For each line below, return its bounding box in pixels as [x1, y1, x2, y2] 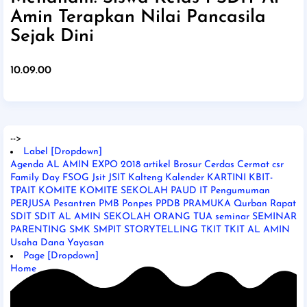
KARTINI [207, 172, 246, 183]
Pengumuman [210, 185, 270, 196]
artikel [143, 159, 171, 170]
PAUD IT [171, 185, 208, 196]
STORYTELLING [124, 224, 198, 235]
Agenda [10, 159, 44, 170]
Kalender [165, 172, 204, 183]
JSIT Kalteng [108, 172, 162, 183]
